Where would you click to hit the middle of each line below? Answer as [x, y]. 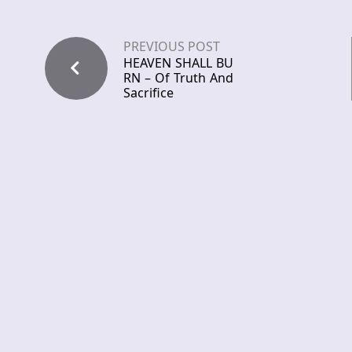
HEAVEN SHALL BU [178, 63]
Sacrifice [148, 93]
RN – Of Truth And [178, 78]
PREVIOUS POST [172, 47]
